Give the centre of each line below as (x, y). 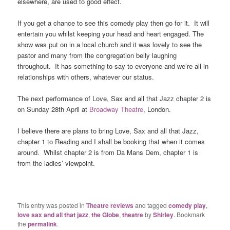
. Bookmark (189, 215)
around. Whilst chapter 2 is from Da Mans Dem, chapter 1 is (108, 152)
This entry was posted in (52, 205)
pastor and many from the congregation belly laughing (97, 55)
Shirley (164, 215)
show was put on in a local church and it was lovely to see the (110, 44)
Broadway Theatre (117, 109)
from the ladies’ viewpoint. (56, 163)
